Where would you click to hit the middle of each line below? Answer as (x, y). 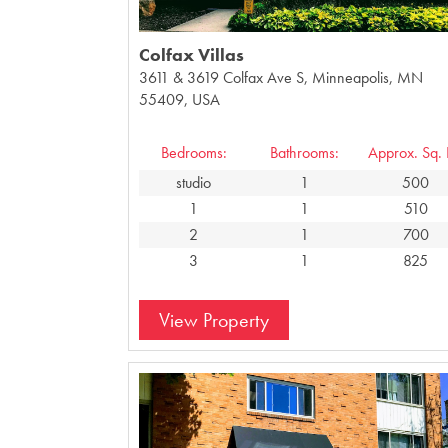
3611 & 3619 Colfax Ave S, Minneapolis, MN (280, 77)
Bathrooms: (305, 152)
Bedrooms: (193, 152)
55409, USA (179, 99)
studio (194, 182)
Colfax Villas (191, 54)
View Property (213, 319)
